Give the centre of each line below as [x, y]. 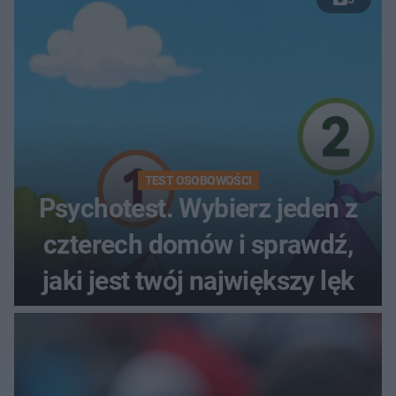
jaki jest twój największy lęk [198, 280]
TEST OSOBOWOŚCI [198, 180]
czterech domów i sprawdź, [198, 244]
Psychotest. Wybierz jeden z [198, 208]
